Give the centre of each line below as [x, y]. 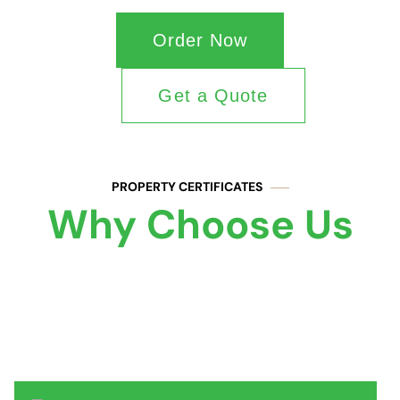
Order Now [200, 41]
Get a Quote [213, 96]
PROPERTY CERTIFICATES [187, 187]
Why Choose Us [200, 225]
